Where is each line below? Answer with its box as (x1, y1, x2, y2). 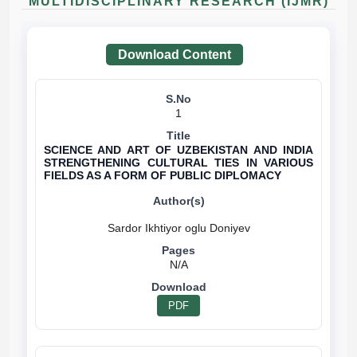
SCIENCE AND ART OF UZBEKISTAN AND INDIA (44, 143, 313, 156)
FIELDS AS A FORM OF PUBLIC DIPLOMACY (44, 169, 281, 182)
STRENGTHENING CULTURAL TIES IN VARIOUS (44, 156, 313, 169)
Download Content (118, 48, 231, 61)
